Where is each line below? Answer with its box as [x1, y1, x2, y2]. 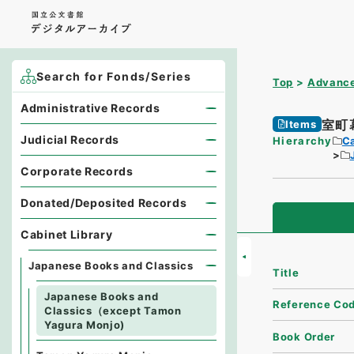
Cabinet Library [21, 228, 113, 241]
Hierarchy [273, 134, 333, 147]
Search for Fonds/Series [36, 70, 192, 83]
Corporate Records [21, 164, 134, 178]
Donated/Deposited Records [21, 196, 187, 209]
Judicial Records [21, 133, 120, 146]
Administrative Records [21, 101, 160, 115]
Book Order [273, 330, 336, 343]
